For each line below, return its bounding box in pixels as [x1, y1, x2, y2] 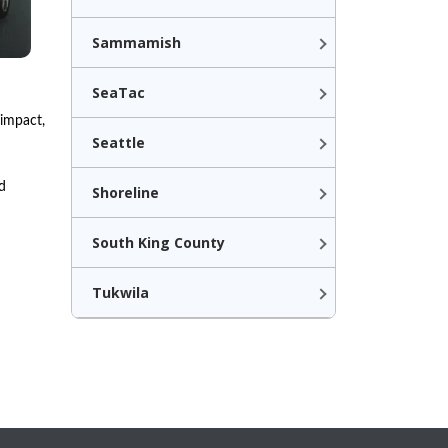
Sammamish [92, 33, 181, 52]
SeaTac [92, 83, 145, 102]
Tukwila [92, 283, 149, 302]
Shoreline [92, 183, 159, 202]
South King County [92, 233, 225, 252]
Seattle [92, 133, 145, 152]
